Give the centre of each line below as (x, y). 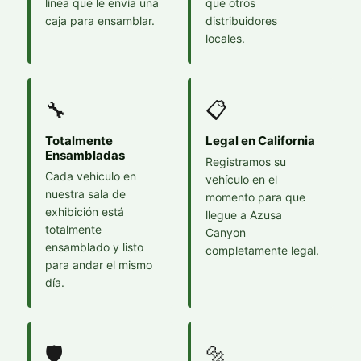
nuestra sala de (85, 194)
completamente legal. (262, 250)
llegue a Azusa (244, 215)
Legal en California (260, 141)
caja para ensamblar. (100, 21)
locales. (225, 38)
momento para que (255, 197)
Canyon (226, 232)
